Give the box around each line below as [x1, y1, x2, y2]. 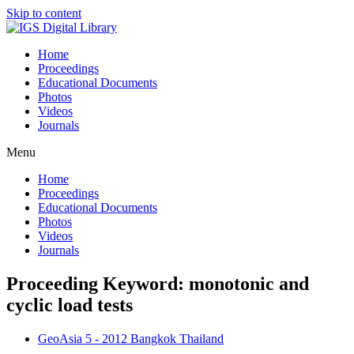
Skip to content [6, 6, 81, 20]
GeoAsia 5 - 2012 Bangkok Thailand [38, 331, 224, 345]
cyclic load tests [6, 294, 133, 315]
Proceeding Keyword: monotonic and [6, 273, 309, 294]
